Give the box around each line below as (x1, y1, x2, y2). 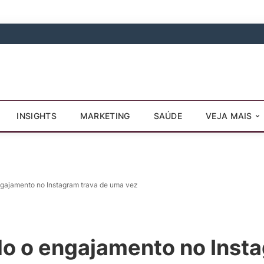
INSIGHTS (16, 111, 57, 121)
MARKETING (80, 111, 130, 121)
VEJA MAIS (206, 111, 255, 121)
